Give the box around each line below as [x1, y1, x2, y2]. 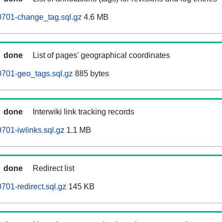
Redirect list [33, 164, 74, 173]
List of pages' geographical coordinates [33, 51, 170, 60]
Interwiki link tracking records [33, 108, 134, 116]
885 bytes [73, 69, 109, 78]
